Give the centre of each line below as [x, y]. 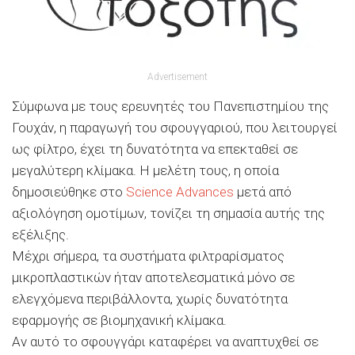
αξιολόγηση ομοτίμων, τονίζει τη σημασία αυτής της [168, 213]
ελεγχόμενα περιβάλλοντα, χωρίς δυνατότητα [150, 298]
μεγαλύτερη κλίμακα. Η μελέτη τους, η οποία [145, 170]
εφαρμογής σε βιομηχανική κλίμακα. [119, 320]
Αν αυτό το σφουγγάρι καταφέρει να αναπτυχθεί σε [165, 341]
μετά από [263, 191]
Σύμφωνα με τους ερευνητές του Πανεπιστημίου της [170, 106]
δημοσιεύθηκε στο [69, 191]
